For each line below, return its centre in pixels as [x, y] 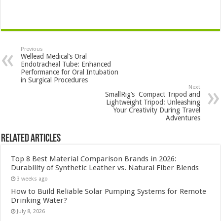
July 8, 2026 [31, 211]
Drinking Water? [39, 200]
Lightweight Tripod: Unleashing [153, 102]
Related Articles [31, 139]
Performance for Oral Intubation [70, 72]
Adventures [183, 118]
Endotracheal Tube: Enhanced [66, 64]
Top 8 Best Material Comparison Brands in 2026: [94, 159]
